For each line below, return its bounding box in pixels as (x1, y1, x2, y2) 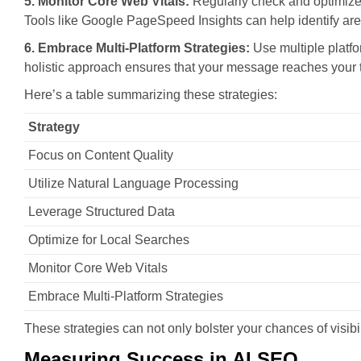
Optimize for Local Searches (28, 233, 189, 247)
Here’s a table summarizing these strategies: (24, 88, 277, 102)
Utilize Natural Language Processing (28, 176, 239, 190)
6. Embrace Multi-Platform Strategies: (24, 41, 250, 55)
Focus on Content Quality (28, 148, 173, 162)
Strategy (28, 120, 80, 134)
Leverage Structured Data (28, 205, 175, 218)
